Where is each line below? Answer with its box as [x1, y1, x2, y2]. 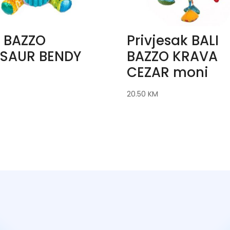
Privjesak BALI [126, 31, 219, 50]
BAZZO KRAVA [126, 47, 218, 66]
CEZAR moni [126, 63, 208, 82]
